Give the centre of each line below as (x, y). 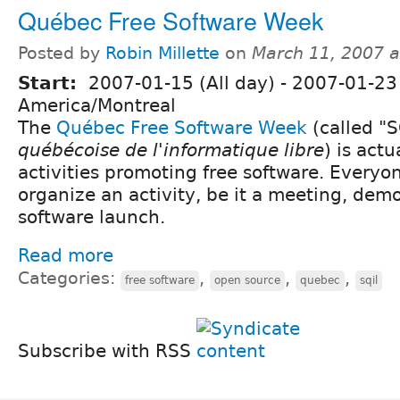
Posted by (62, 53)
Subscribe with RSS (107, 350)
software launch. (92, 217)
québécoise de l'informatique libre (171, 150)
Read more (66, 255)
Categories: (69, 278)
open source (247, 280)
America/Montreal (97, 105)
